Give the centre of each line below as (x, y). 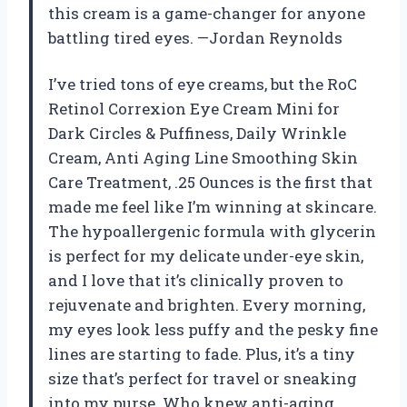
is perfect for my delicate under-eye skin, (206, 256)
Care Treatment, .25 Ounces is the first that (210, 183)
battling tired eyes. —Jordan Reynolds (195, 38)
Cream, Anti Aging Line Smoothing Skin (203, 158)
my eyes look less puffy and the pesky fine (213, 330)
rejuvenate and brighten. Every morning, (207, 305)
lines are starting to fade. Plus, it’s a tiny (202, 354)
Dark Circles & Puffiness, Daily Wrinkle (197, 134)
